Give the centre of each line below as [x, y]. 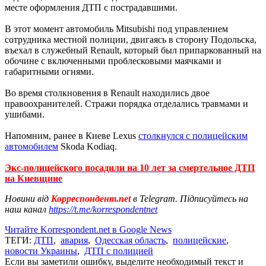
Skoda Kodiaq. [88, 146]
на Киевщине [34, 178]
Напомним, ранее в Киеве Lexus [72, 135]
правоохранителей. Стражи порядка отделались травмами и [126, 103]
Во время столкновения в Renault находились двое [107, 93]
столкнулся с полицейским [193, 135]
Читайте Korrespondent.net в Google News [88, 229]
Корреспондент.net [91, 198]
